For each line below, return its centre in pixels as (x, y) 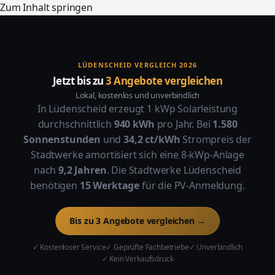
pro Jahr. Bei (184, 124)
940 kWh (134, 124)
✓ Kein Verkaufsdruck (137, 259)
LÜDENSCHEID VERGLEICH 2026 (137, 65)
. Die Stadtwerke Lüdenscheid (174, 170)
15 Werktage (110, 185)
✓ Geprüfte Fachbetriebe (147, 247)
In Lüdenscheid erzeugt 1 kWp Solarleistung (137, 109)
